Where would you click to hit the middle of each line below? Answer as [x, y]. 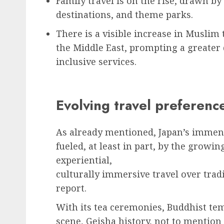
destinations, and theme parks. [124, 15]
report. [72, 188]
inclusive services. [96, 62]
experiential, [84, 160]
